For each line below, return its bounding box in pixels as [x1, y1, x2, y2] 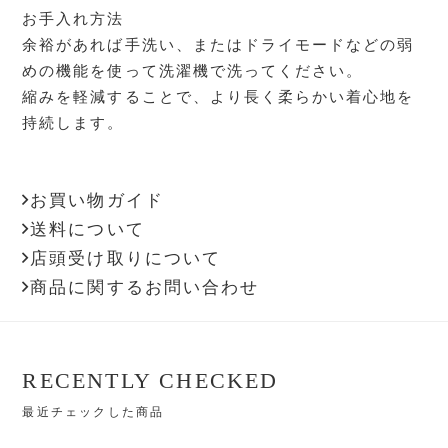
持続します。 [22, 110, 125, 132]
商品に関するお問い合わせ [30, 273, 259, 298]
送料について [30, 215, 145, 240]
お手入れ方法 [22, 6, 125, 28]
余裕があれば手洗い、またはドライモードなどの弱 [22, 32, 414, 54]
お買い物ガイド [30, 186, 164, 211]
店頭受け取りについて [30, 244, 221, 269]
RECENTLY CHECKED [22, 367, 279, 393]
